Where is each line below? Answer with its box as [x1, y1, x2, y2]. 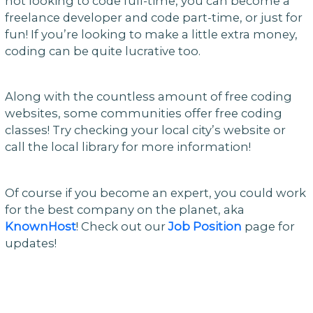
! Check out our [75, 219, 168, 234]
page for [241, 219, 295, 234]
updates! [4, 236, 57, 251]
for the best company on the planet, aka [4, 203, 245, 217]
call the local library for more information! [4, 140, 251, 154]
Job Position [168, 219, 242, 234]
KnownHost [4, 219, 76, 234]
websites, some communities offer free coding [4, 106, 282, 121]
